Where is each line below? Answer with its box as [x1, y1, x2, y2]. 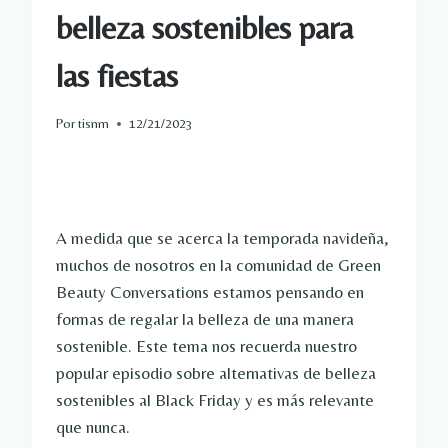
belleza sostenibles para [56, 8, 353, 46]
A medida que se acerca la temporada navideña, [56, 228, 389, 249]
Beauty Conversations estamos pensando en [56, 282, 364, 303]
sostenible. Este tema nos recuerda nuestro [56, 336, 357, 357]
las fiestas [56, 56, 178, 94]
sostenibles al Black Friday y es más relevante [56, 390, 374, 411]
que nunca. [56, 417, 130, 438]
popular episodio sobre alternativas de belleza [56, 363, 376, 384]
